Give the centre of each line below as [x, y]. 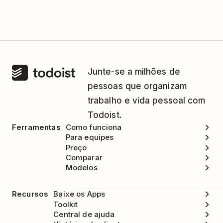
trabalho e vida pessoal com [147, 101]
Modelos [81, 168]
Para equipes [90, 137]
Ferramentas [36, 127]
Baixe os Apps [79, 194]
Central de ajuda [84, 214]
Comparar [84, 157]
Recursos [30, 194]
